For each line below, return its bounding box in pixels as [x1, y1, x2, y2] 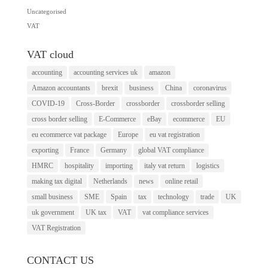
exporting [31, 145, 59, 154]
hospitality [64, 161, 94, 170]
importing [105, 161, 133, 170]
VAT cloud [26, 48, 74, 60]
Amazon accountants [31, 83, 90, 92]
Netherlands [93, 176, 127, 185]
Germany [100, 145, 127, 154]
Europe [117, 130, 138, 139]
